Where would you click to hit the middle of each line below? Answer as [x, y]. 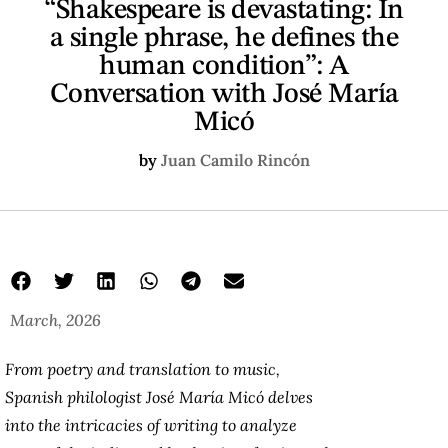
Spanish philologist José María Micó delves [159, 397]
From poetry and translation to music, [142, 369]
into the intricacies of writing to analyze [151, 425]
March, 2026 [55, 319]
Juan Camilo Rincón [235, 159]
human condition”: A [224, 66]
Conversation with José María [224, 94]
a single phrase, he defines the [224, 38]
